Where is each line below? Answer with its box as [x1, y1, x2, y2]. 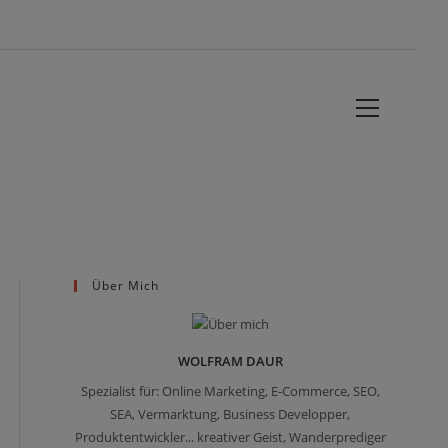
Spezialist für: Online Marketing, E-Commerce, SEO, [80, 382, 380, 401]
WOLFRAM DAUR [177, 352, 283, 371]
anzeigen [377, 143, 439, 162]
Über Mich [92, 277, 160, 294]
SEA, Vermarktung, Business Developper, [110, 405, 351, 424]
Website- [377, 93, 437, 112]
